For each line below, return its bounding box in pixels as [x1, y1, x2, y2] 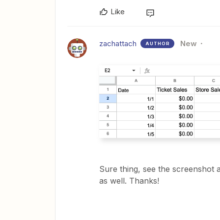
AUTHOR [145, 41, 170, 46]
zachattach [99, 39, 137, 48]
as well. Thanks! [99, 176, 159, 186]
